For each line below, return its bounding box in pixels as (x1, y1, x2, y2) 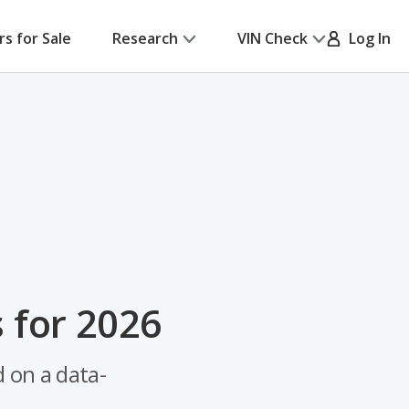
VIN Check (237, 28, 308, 48)
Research (112, 28, 178, 48)
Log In (341, 28, 391, 48)
